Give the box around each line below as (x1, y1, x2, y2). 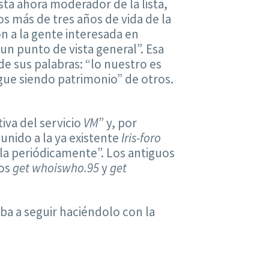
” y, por (98, 115, 137, 131)
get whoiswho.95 (12, 160, 99, 177)
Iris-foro (121, 130, 161, 147)
